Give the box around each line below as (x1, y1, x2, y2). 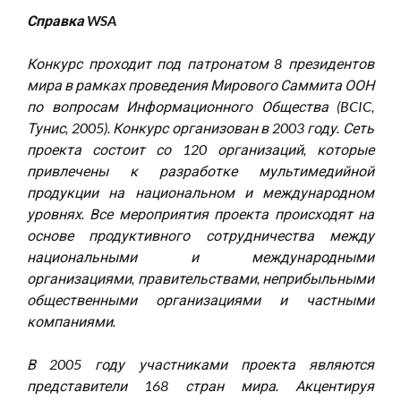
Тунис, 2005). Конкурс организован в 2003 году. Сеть (27, 119, 374, 136)
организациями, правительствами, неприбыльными (27, 269, 374, 286)
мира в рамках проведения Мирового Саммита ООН (27, 76, 374, 93)
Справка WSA (27, 12, 116, 29)
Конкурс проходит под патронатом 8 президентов (27, 55, 374, 72)
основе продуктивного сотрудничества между (27, 226, 374, 243)
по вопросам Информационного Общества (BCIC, (27, 98, 374, 115)
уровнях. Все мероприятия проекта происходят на (27, 205, 374, 222)
